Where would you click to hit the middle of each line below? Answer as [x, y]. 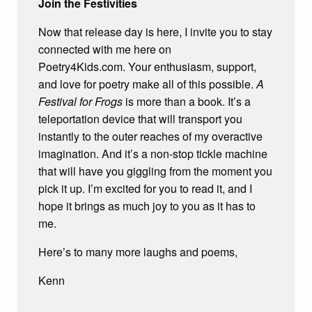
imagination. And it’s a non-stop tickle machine [153, 154]
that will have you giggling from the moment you [155, 171]
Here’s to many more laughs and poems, [138, 252]
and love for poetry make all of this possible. [147, 84]
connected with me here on [105, 49]
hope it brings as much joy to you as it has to [147, 206]
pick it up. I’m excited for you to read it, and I [145, 189]
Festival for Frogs [80, 102]
